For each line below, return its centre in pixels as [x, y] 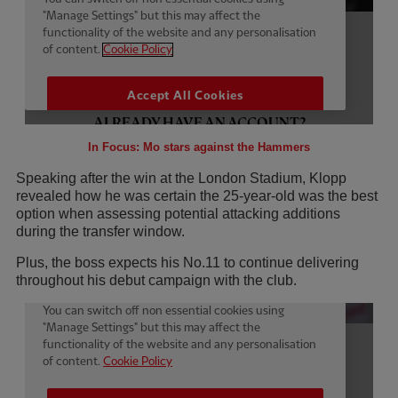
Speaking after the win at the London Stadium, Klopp [181, 179]
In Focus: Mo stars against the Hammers [199, 147]
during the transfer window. [100, 232]
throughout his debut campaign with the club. [156, 281]
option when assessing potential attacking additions [178, 214]
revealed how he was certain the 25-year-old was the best [197, 196]
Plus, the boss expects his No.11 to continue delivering [187, 263]
